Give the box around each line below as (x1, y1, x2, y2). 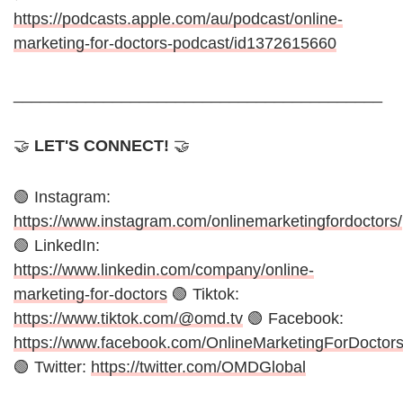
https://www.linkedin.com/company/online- (13, 261, 314, 280)
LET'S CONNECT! (34, 137, 169, 156)
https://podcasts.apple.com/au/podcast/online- (13, 10, 343, 29)
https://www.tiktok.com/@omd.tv (13, 309, 243, 328)
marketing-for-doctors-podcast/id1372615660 (13, 34, 336, 53)
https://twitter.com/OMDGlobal (91, 358, 306, 377)
